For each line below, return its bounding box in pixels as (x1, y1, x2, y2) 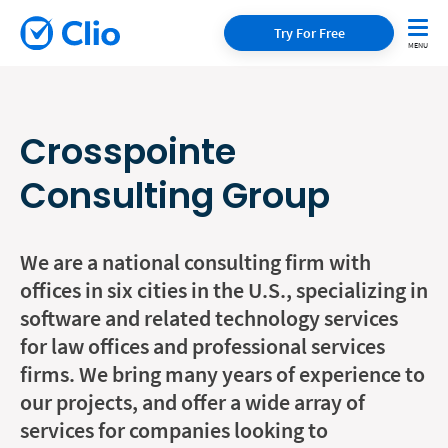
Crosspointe (20, 126, 236, 176)
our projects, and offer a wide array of (20, 387, 365, 416)
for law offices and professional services (20, 331, 385, 360)
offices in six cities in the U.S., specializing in (20, 275, 428, 304)
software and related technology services (20, 303, 398, 332)
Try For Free (273, 23, 345, 42)
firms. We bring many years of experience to (20, 359, 425, 388)
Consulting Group (20, 170, 330, 220)
